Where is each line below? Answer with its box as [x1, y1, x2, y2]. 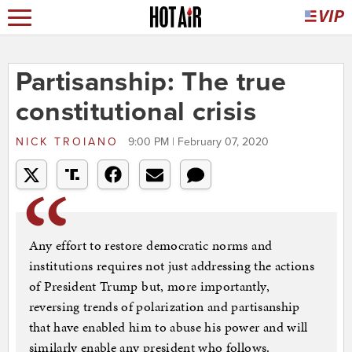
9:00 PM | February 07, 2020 [127, 135, 269, 149]
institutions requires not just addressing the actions [28, 256, 315, 276]
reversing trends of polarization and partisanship [28, 297, 300, 317]
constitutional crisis [15, 96, 256, 129]
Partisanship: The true [15, 66, 287, 99]
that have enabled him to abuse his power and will [28, 317, 308, 337]
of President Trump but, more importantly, [28, 277, 269, 296]
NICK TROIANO [15, 135, 124, 149]
